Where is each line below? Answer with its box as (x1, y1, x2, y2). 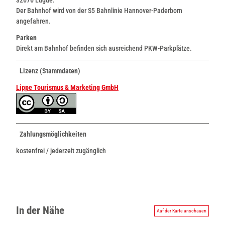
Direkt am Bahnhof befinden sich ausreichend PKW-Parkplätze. (16, 44, 192, 52)
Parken (16, 33, 37, 42)
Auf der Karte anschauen (157, 207, 206, 213)
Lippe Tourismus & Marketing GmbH (16, 83, 119, 91)
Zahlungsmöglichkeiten (20, 130, 86, 138)
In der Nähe (16, 204, 64, 217)
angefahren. (16, 17, 51, 25)
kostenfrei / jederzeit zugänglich (16, 146, 106, 155)
